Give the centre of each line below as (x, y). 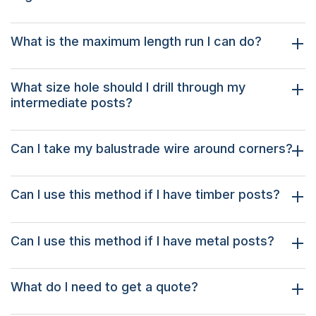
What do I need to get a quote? (104, 286)
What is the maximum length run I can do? (136, 41)
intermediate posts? (72, 102)
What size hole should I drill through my (128, 87)
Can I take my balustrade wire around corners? (152, 149)
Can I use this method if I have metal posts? (142, 241)
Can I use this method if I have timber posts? (145, 195)
